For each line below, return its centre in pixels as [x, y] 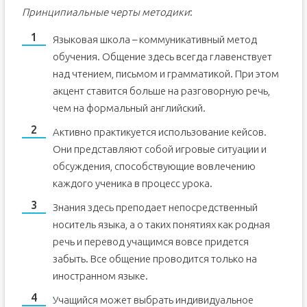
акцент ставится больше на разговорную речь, [161, 91]
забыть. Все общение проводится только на [155, 259]
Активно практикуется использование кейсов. [159, 132]
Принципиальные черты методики [106, 12]
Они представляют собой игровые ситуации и [159, 149]
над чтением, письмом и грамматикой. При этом [165, 74]
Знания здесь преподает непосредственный [155, 207]
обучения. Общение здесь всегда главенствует [162, 57]
